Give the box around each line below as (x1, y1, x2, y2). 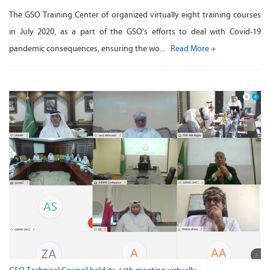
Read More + (171, 43, 216, 54)
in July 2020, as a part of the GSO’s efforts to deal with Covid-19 (9, 26, 261, 37)
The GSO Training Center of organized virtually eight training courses (9, 9, 261, 20)
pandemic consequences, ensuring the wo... (9, 43, 171, 54)
